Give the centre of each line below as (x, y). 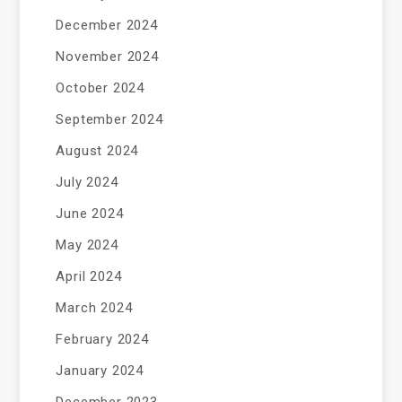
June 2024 (90, 214)
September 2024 (109, 119)
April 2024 (89, 276)
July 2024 (87, 182)
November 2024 (107, 57)
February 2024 (102, 339)
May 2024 (87, 245)
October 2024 (100, 88)
